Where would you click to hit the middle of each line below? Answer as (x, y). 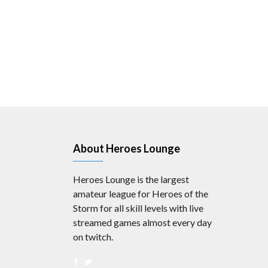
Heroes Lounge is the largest (131, 179)
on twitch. (93, 237)
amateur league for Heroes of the (141, 194)
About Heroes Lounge (127, 148)
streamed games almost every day (142, 222)
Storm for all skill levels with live (138, 208)
